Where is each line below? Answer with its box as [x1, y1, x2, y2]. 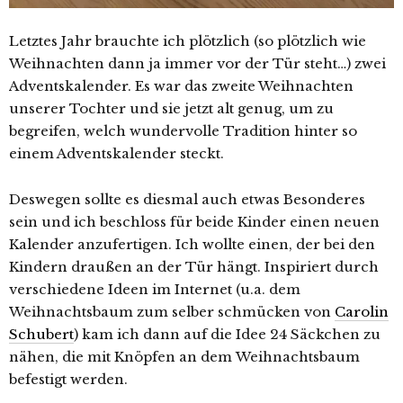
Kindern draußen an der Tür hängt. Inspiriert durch [9, 257, 379, 275]
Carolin [335, 302, 389, 320]
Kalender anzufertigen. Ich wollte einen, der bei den [9, 235, 375, 253]
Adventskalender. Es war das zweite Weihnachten [9, 76, 354, 94]
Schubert [9, 325, 74, 343]
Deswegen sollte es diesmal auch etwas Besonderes [9, 190, 365, 208]
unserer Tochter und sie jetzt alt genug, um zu [9, 99, 334, 117]
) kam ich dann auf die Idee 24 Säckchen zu [74, 325, 381, 343]
